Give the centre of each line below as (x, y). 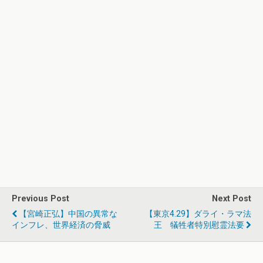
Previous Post (41, 199)
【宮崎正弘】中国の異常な (68, 214)
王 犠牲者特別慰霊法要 (199, 225)
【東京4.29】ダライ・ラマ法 (198, 214)
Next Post (232, 199)
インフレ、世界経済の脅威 (61, 225)
